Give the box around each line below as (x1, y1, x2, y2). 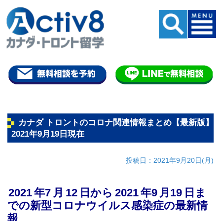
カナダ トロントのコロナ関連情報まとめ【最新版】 (18, 118, 214, 127)
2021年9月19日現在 (11, 129, 84, 139)
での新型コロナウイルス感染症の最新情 (7, 199, 208, 212)
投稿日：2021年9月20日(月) (126, 156, 214, 165)
